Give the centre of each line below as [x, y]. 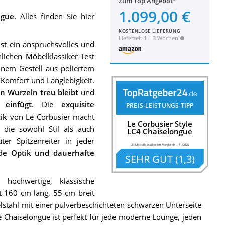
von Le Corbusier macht [51, 116]
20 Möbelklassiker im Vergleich [153, 144]
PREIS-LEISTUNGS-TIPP [160, 106]
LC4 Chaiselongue [160, 131]
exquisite [78, 104]
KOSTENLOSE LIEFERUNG [150, 31]
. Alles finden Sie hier [54, 16]
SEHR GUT [149, 158]
